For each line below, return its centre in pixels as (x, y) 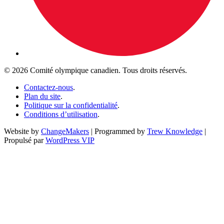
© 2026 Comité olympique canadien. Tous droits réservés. (95, 70)
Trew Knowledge (175, 131)
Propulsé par (25, 140)
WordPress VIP (70, 140)
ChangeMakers (65, 131)
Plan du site (42, 96)
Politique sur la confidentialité (71, 105)
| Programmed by (118, 131)
